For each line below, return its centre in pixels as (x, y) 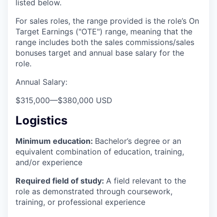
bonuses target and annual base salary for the (100, 53)
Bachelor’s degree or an (138, 141)
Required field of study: (61, 181)
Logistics (41, 121)
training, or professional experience (80, 202)
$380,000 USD (85, 101)
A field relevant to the (146, 181)
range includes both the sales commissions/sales (105, 42)
